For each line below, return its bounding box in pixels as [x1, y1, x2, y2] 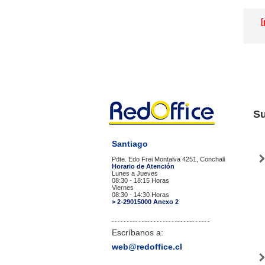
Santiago [112, 138, 148, 148]
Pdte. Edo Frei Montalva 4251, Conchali [112, 155, 225, 163]
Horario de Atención [112, 162, 174, 170]
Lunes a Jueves [112, 169, 158, 177]
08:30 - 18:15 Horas [112, 176, 169, 184]
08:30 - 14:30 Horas [112, 190, 169, 198]
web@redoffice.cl [112, 241, 182, 251]
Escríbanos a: [112, 227, 163, 237]
